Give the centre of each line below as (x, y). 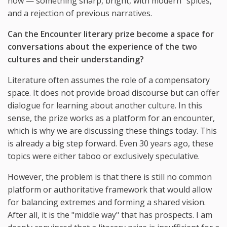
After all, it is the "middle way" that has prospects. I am (110, 215)
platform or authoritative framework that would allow (110, 189)
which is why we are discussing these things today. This (112, 130)
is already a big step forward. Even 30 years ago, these (110, 143)
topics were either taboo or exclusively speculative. (104, 156)
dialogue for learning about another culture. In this (105, 105)
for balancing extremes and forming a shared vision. (107, 202)
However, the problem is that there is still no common (110, 177)
